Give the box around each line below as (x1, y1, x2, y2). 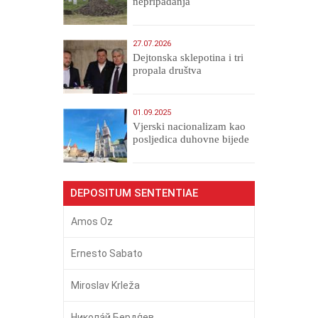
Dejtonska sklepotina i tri (133, 51, 244, 63)
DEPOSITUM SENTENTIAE (70, 186, 198, 199)
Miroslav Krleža (71, 279, 140, 291)
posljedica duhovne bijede (133, 133, 250, 145)
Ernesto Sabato (71, 247, 143, 259)
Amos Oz (71, 215, 113, 227)
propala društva (133, 64, 202, 76)
